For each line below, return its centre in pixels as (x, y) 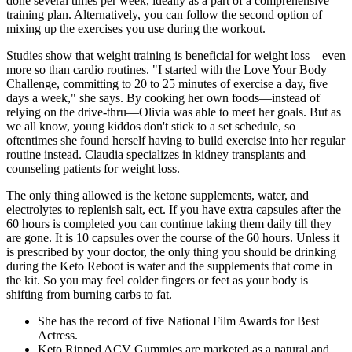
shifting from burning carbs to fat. (89, 295)
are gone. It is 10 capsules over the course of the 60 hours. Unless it (173, 238)
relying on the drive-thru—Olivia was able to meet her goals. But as (174, 112)
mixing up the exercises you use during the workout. (136, 29)
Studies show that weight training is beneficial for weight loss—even (176, 56)
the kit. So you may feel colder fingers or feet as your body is (157, 280)
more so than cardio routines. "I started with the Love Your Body (167, 70)
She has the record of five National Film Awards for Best (178, 321)
